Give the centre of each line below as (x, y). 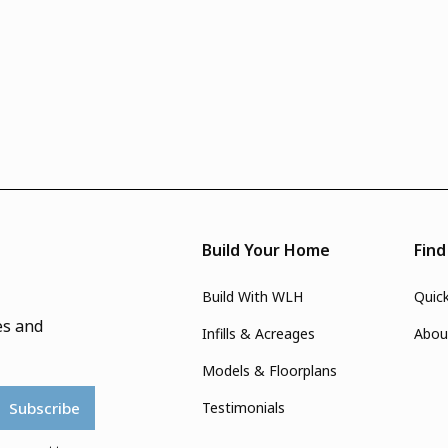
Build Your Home (266, 249)
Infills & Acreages (259, 333)
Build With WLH (253, 296)
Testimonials (244, 407)
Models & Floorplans (270, 370)
